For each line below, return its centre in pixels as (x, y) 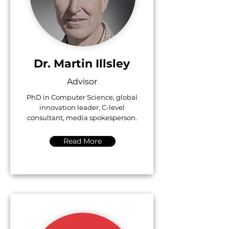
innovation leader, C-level (82, 107)
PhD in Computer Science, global (82, 97)
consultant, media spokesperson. (82, 118)
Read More (83, 141)
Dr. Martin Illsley (82, 64)
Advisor (82, 82)
